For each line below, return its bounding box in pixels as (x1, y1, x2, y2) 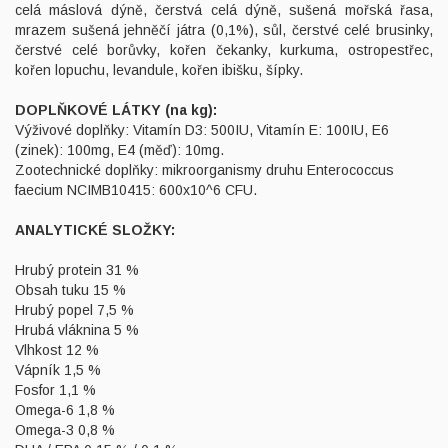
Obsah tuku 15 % (15, 282, 126, 299)
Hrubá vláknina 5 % (15, 322, 139, 339)
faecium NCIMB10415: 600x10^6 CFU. (15, 182, 257, 199)
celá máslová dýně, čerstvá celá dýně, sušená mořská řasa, (15, 2, 433, 19)
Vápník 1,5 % (15, 362, 101, 379)
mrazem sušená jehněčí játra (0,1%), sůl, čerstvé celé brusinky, (15, 22, 433, 39)
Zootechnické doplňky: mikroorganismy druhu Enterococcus (15, 162, 394, 179)
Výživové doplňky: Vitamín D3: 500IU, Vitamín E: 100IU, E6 (15, 122, 389, 139)
